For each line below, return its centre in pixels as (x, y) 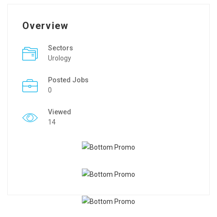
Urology (60, 58)
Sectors (61, 48)
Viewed (60, 112)
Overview (45, 26)
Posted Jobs (68, 80)
